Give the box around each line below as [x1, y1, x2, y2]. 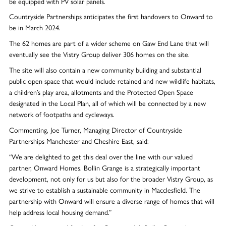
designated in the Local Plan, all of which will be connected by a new [9, 98, 206, 108]
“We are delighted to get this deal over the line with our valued [9, 151, 193, 161]
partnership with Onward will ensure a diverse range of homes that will [9, 195, 214, 206]
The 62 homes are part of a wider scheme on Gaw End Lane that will [9, 38, 209, 48]
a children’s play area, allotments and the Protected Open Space [9, 87, 193, 97]
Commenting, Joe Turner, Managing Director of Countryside [9, 125, 182, 135]
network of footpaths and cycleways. [9, 109, 115, 120]
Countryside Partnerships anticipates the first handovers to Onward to [9, 11, 213, 22]
